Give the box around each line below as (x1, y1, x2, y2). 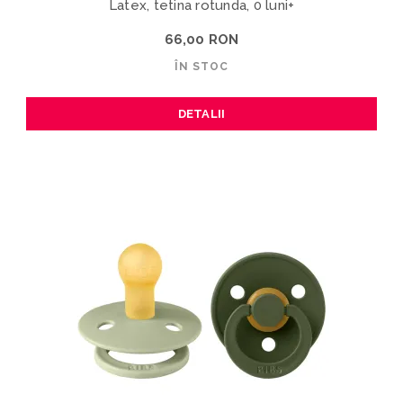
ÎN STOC (175, 59, 228, 73)
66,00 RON (164, 31, 239, 48)
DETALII (177, 106, 226, 121)
